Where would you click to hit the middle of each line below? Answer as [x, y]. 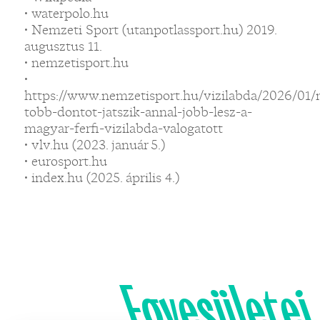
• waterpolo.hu [66, 13]
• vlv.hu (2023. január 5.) [94, 145]
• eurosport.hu [65, 161]
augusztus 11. [63, 46]
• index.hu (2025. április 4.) [101, 177]
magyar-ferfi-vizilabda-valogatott [123, 128]
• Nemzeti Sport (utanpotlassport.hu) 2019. [150, 30]
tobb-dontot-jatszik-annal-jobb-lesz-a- [138, 112]
